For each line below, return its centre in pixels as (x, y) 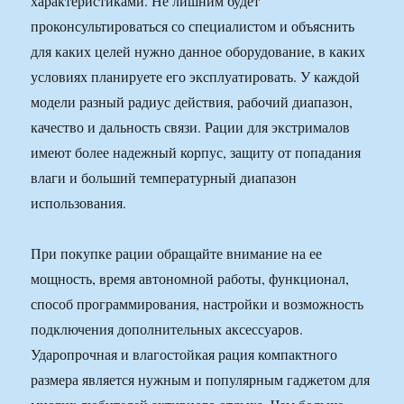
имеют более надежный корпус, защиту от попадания (196, 152)
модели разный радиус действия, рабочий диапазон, (192, 102)
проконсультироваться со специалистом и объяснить (193, 26)
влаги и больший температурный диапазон (164, 178)
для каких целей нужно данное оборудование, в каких (198, 51)
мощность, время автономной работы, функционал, (190, 279)
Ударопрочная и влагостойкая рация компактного (184, 354)
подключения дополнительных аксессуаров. (167, 329)
